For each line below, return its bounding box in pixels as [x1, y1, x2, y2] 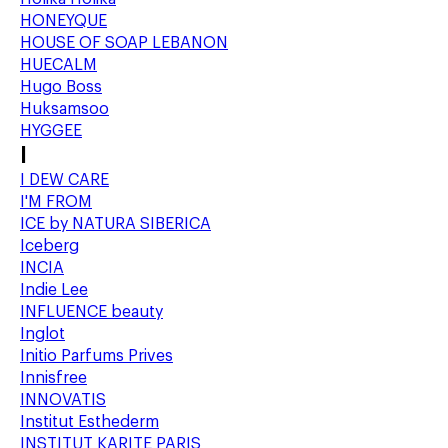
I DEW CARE [20, 172, 109, 188]
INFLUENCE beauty [20, 304, 163, 320]
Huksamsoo [20, 101, 109, 117]
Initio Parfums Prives [20, 348, 173, 364]
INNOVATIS [20, 392, 106, 408]
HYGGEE [20, 123, 82, 139]
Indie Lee [20, 282, 88, 298]
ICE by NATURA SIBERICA [20, 216, 211, 232]
